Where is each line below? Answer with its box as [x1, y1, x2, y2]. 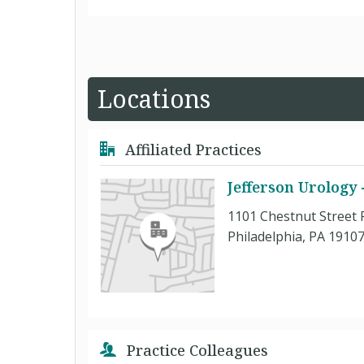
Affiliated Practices [121, 140, 262, 159]
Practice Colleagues [123, 340, 268, 360]
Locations [97, 82, 210, 115]
